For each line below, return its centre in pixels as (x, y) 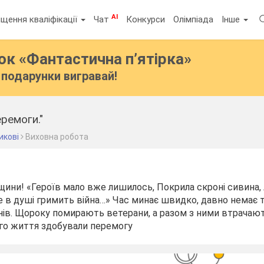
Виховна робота (57, 137)
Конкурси (146, 19)
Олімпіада (194, 19)
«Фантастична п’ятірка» (105, 59)
